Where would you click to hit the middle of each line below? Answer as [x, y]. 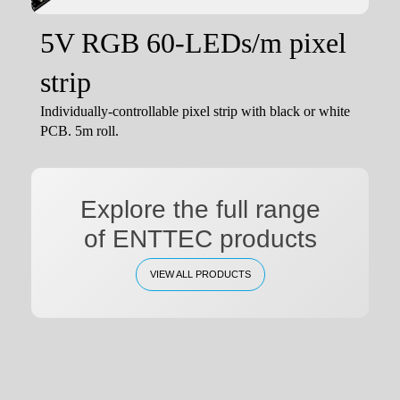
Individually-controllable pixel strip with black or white [195, 111]
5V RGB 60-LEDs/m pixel [193, 42]
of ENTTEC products [200, 238]
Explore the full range [200, 209]
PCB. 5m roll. [79, 130]
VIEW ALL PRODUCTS [200, 274]
